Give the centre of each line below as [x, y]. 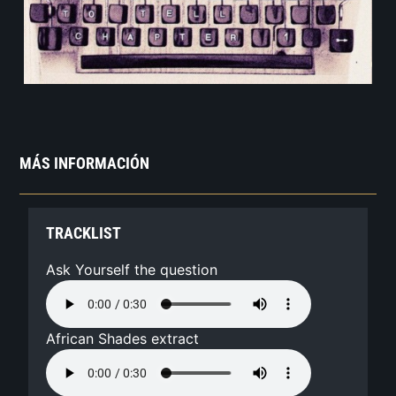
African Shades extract [123, 339]
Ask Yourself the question [132, 270]
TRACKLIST [84, 233]
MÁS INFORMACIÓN [85, 164]
